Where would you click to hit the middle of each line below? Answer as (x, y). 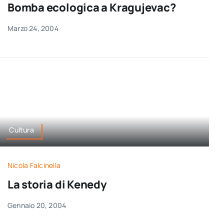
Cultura (21, 129)
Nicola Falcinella (34, 165)
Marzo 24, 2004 (33, 28)
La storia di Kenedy (57, 185)
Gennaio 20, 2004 (37, 205)
